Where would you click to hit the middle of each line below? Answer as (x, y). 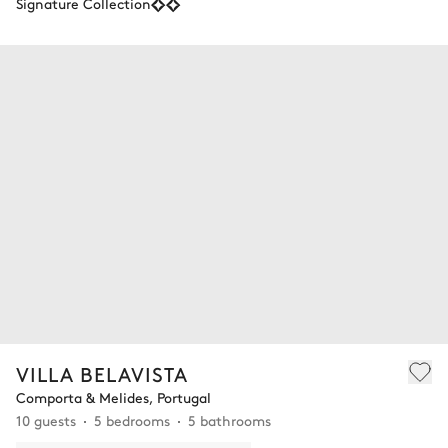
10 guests (46, 419)
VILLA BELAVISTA (102, 373)
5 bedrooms (132, 419)
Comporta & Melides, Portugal (113, 396)
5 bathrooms (229, 419)
